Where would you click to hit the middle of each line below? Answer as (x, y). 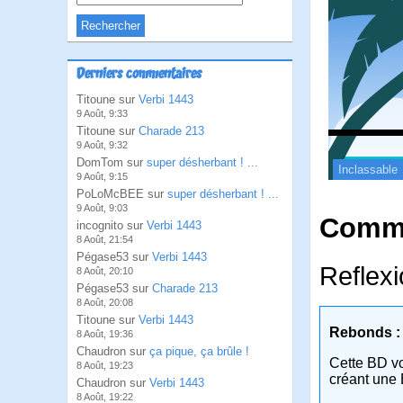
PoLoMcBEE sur (122, 194)
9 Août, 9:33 (102, 113)
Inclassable (368, 169)
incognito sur (112, 225)
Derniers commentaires (139, 75)
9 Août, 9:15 (102, 176)
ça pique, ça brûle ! (199, 351)
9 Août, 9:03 (102, 208)
